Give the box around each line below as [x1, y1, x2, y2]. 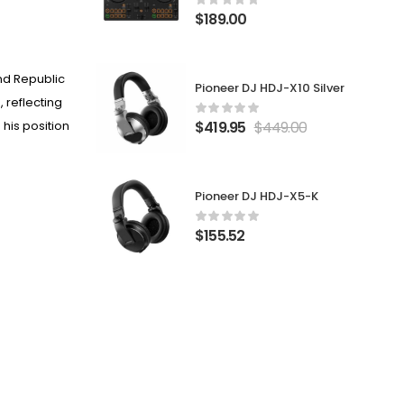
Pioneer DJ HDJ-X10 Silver [195, 78, 344, 96]
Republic [14, 70, 65, 88]
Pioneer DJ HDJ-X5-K [195, 187, 318, 205]
